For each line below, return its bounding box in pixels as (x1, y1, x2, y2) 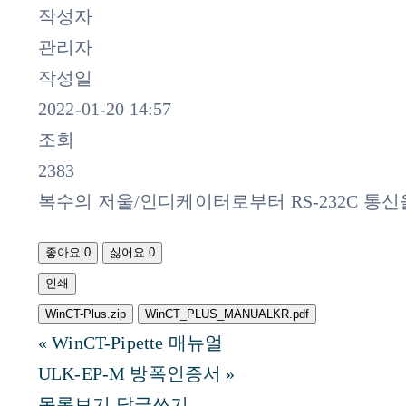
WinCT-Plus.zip (44, 306, 126, 321)
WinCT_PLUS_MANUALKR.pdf (145, 306, 310, 321)
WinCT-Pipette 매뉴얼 (52, 332, 224, 353)
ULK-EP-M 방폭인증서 (37, 362, 222, 383)
